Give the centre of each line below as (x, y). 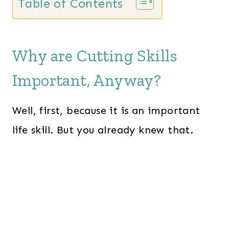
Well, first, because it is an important (106, 111)
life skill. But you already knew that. (103, 130)
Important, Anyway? (87, 81)
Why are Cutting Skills (95, 56)
